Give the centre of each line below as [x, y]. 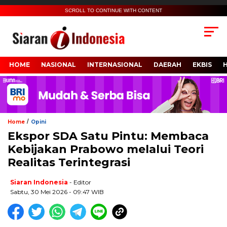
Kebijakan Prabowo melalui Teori [106, 149]
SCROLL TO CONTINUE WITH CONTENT [113, 10]
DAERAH [167, 65]
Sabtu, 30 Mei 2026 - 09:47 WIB [57, 192]
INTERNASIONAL [115, 65]
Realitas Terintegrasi [69, 162]
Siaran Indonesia [39, 182]
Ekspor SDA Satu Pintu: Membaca [108, 136]
